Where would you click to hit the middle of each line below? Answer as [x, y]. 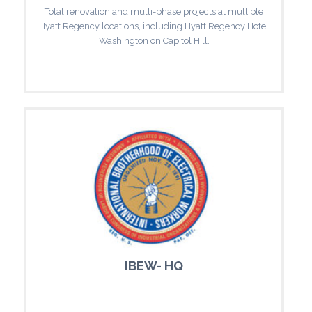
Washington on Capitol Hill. [154, 40]
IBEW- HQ [154, 265]
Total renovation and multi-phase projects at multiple [154, 11]
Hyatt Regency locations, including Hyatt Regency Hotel [154, 26]
